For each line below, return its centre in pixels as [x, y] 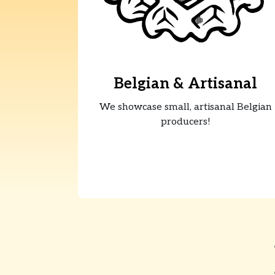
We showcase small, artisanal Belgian [185, 107]
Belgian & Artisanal [185, 84]
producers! [185, 122]
